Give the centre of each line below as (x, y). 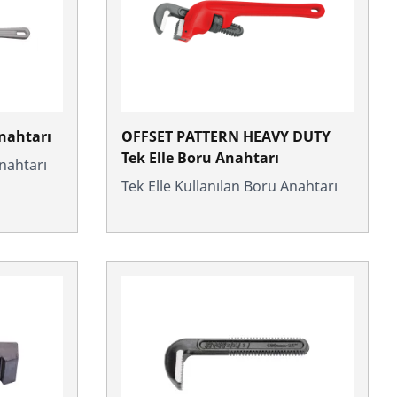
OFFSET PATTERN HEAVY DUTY (226, 137)
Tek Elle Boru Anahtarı (200, 158)
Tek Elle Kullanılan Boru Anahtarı (230, 187)
